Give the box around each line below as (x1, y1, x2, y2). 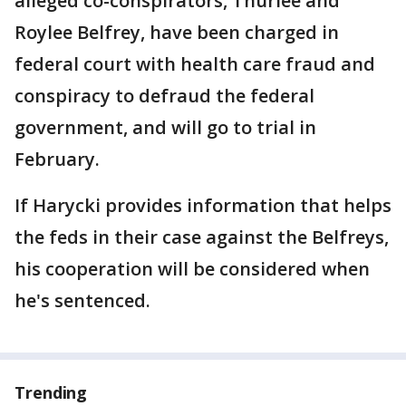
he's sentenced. (14, 288, 150, 314)
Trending (14, 382, 88, 404)
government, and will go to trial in (14, 115, 316, 140)
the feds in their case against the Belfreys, (14, 225, 389, 250)
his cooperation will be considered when (14, 256, 370, 282)
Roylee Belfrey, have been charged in (14, 20, 339, 45)
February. (14, 147, 100, 172)
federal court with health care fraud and (14, 52, 375, 77)
